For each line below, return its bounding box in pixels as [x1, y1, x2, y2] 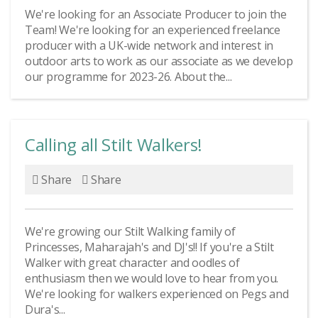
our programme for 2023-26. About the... [25, 69, 232, 84]
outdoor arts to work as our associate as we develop [25, 53, 293, 69]
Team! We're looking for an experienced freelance [25, 22, 280, 38]
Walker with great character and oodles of [25, 255, 240, 270]
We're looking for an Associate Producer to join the [25, 6, 287, 22]
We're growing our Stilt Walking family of [25, 224, 236, 239]
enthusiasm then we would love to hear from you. [25, 270, 281, 286]
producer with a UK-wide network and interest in [25, 38, 273, 53]
